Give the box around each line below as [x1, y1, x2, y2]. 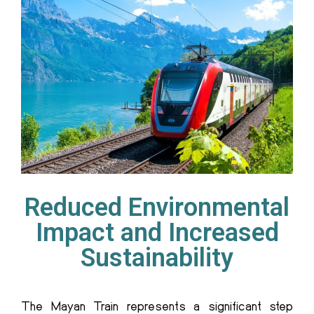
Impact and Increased [35, 218, 279, 248]
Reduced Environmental [25, 193, 289, 223]
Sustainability [81, 243, 233, 273]
